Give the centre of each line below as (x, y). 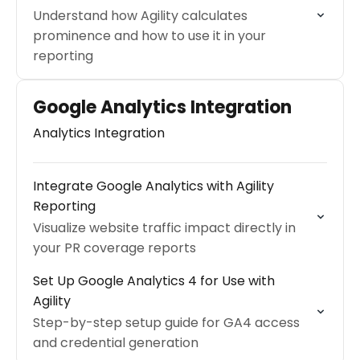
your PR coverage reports (115, 248)
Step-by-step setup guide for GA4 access (166, 323)
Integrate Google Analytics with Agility (153, 186)
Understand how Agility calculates (140, 16)
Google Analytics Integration (162, 107)
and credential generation (116, 343)
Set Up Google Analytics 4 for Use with (154, 281)
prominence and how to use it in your (149, 36)
